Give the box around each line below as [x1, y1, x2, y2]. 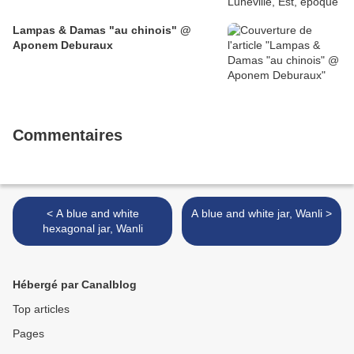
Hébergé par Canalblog [13, 278, 137, 292]
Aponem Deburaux [13, 39, 113, 52]
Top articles [13, 303, 70, 316]
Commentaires [13, 126, 122, 145]
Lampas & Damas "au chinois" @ [13, 24, 191, 37]
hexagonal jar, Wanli [42, 222, 143, 235]
